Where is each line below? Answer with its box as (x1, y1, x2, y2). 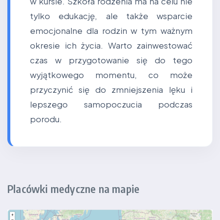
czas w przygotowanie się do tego (30, 55, 192, 65)
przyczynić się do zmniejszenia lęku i (30, 84, 192, 95)
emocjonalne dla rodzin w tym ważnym (30, 26, 192, 36)
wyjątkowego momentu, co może (30, 70, 192, 80)
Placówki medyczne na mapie (7, 182, 140, 195)
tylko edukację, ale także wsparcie (30, 11, 192, 21)
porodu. (30, 114, 62, 124)
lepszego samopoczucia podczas (30, 99, 192, 110)
